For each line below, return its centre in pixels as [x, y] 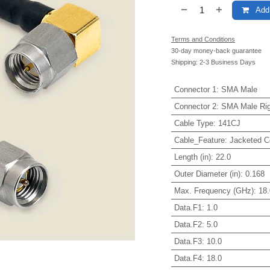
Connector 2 [195, 106]
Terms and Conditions [203, 39]
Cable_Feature [199, 140]
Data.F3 [188, 241]
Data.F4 [188, 258]
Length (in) [192, 157]
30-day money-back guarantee [216, 51]
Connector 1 [195, 89]
